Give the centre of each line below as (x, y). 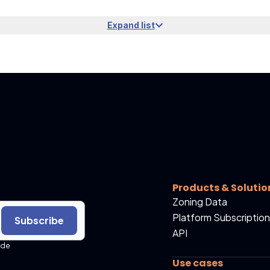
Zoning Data (200, 202)
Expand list (131, 25)
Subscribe (39, 220)
